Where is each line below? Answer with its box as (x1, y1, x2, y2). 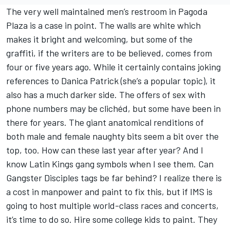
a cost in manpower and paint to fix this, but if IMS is (6, 186, 213, 198)
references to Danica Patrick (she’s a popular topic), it (6, 75, 216, 87)
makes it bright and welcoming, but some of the (6, 33, 193, 45)
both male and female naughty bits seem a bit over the (6, 130, 219, 142)
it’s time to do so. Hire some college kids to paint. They (6, 214, 217, 225)
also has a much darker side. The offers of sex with (6, 89, 205, 101)
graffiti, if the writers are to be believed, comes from (6, 47, 212, 59)
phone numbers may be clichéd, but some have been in (6, 103, 221, 114)
